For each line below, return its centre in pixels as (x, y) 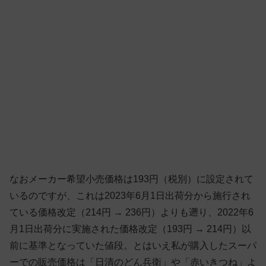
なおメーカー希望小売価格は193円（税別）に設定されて (132, 179)
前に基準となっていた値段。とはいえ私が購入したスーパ (133, 246)
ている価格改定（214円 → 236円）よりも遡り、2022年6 (132, 213)
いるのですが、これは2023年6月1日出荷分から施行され (130, 196)
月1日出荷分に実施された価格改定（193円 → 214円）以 (130, 229)
